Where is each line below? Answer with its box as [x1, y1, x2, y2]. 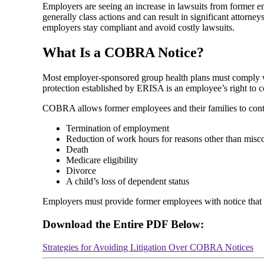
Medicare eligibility [66, 155, 138, 166]
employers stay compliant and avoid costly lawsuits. [42, 22, 235, 33]
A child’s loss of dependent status [66, 176, 189, 187]
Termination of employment [66, 123, 169, 134]
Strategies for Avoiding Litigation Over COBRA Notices [42, 242, 253, 252]
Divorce [66, 166, 96, 176]
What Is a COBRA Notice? [42, 45, 204, 61]
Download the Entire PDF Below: [42, 218, 204, 230]
